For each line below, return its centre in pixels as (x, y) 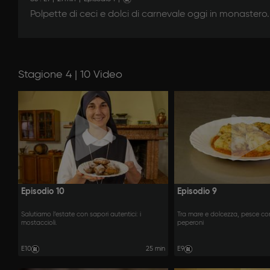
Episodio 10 (43, 192)
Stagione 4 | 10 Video (70, 75)
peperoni (190, 223)
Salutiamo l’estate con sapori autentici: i (81, 215)
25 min (155, 249)
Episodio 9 (197, 192)
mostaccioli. (39, 223)
